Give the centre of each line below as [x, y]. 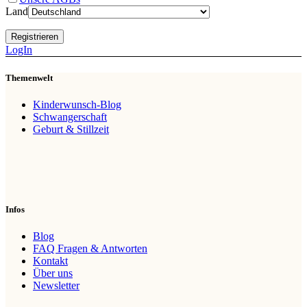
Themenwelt [29, 77]
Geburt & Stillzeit [71, 129]
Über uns [53, 273]
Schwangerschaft [70, 116]
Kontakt [50, 261]
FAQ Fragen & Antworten [90, 249]
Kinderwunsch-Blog [77, 104]
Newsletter [56, 286]
